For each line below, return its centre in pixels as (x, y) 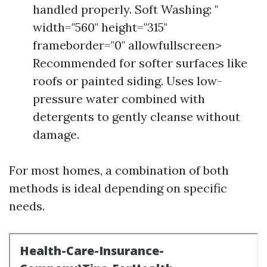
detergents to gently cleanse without (136, 117)
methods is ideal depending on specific (118, 188)
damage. (56, 134)
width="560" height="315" (100, 27)
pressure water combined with (119, 99)
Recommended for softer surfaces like (140, 63)
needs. (27, 206)
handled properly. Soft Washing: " (125, 9)
